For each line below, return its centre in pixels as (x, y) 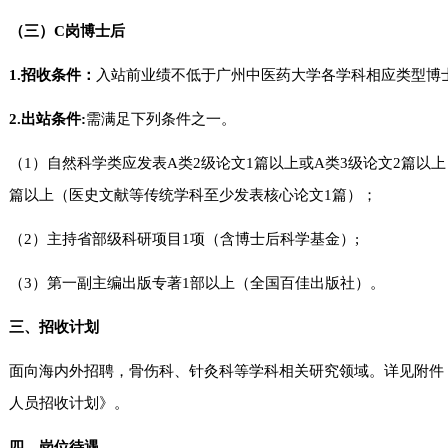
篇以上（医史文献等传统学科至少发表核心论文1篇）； (193, 195)
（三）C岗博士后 (67, 31)
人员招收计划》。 (69, 403)
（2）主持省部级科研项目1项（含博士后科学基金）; (184, 239)
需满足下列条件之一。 (161, 119)
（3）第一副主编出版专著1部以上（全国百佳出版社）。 (197, 283)
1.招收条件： (53, 75)
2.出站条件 (45, 119)
